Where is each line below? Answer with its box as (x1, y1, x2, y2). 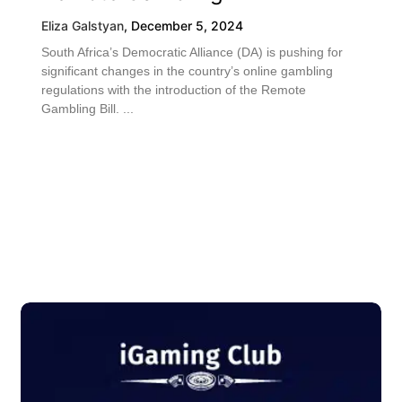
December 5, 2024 (131, 18, 243, 33)
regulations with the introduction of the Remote (41, 83, 306, 97)
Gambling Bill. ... (41, 101, 134, 116)
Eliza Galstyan (41, 18, 124, 33)
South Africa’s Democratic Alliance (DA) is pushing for (41, 45, 343, 59)
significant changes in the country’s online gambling (41, 64, 333, 78)
